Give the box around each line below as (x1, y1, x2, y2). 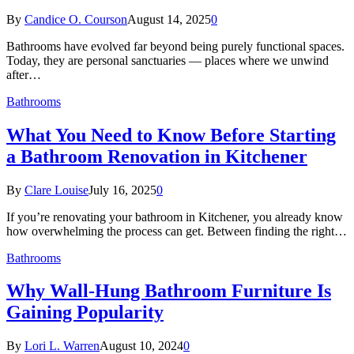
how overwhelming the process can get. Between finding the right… (6, 224, 347, 238)
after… (6, 67, 41, 81)
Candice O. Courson (24, 12, 127, 26)
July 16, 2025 (88, 183, 156, 197)
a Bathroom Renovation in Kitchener (6, 145, 307, 167)
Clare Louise (24, 183, 88, 197)
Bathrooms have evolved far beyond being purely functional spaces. (6, 39, 345, 53)
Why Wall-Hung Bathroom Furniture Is (6, 281, 331, 302)
